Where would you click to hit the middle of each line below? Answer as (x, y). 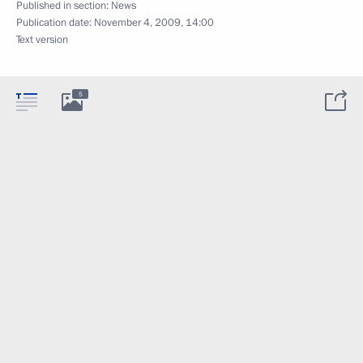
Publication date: (55, 22)
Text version (42, 39)
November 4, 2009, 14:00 (154, 22)
